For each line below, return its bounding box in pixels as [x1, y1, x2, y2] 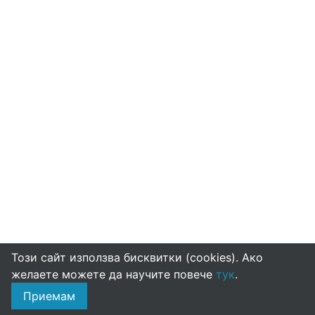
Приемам [23, 289, 75, 303]
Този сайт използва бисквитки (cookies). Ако [11, 250, 263, 264]
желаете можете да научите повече [11, 267, 216, 281]
